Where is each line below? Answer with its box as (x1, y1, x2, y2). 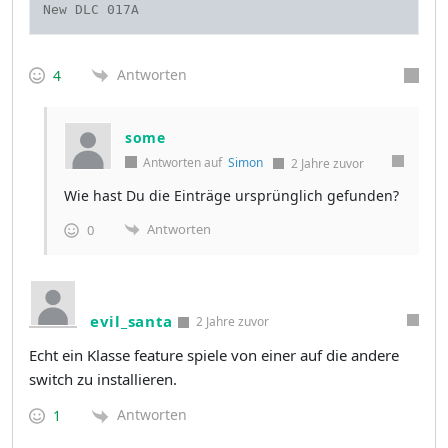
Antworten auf (140, 153, 228, 171)
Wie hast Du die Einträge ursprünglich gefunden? (64, 185, 399, 205)
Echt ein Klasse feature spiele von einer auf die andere (29, 345, 399, 366)
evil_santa (90, 311, 173, 332)
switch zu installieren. (29, 369, 177, 390)
